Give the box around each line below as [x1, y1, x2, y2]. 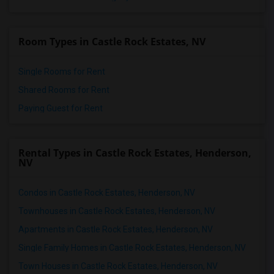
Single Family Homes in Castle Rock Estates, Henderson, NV [18, 243, 246, 253]
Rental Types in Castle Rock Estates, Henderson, [18, 146, 251, 160]
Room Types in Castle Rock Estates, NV [18, 35, 206, 48]
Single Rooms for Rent [18, 67, 105, 76]
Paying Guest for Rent [18, 103, 103, 113]
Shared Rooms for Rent [18, 85, 109, 95]
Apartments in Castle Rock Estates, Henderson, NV [18, 224, 213, 234]
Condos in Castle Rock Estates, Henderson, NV [18, 188, 195, 198]
